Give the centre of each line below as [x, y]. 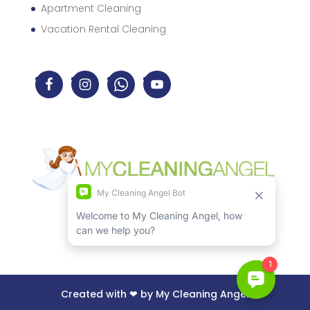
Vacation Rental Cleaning [103, 29]
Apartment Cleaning [91, 9]
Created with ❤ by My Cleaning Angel [155, 294]
